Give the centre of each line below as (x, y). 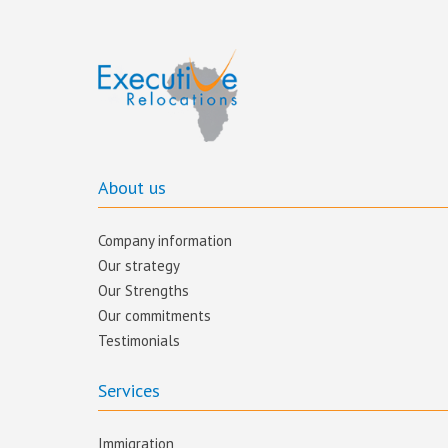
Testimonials (139, 340)
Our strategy (139, 265)
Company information (165, 240)
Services (129, 390)
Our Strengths (143, 290)
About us (132, 187)
